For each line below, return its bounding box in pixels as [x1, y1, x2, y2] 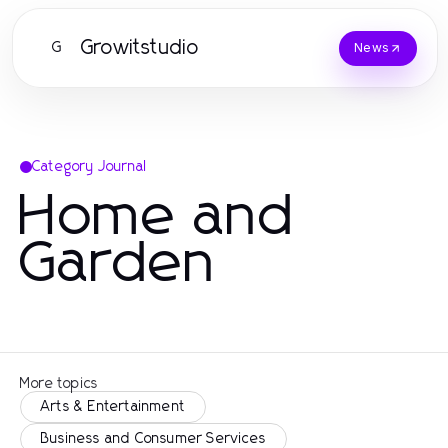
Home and [20, 188, 295, 246]
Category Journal [32, 160, 147, 174]
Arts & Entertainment [41, 400, 185, 414]
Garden [20, 235, 217, 293]
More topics [20, 377, 99, 391]
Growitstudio [81, 38, 200, 58]
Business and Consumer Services [41, 432, 266, 446]
